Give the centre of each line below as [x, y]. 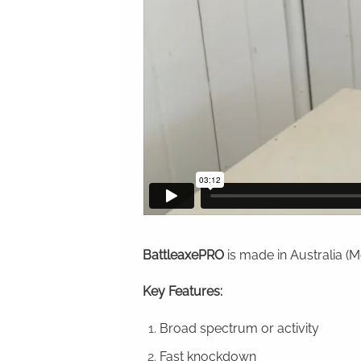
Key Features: [187, 292]
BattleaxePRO [183, 255]
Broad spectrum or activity [239, 329]
